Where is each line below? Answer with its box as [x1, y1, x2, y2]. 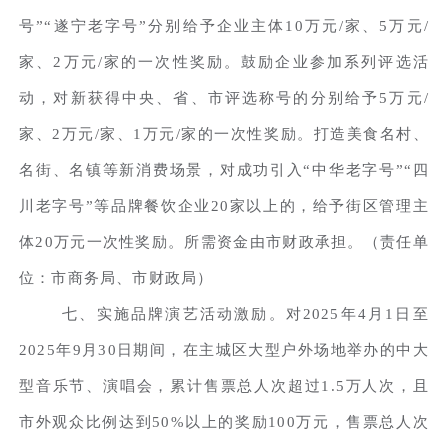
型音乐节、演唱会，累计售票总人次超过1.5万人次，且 [19, 377, 429, 394]
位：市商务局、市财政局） [19, 269, 214, 286]
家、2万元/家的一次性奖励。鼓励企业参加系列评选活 [19, 53, 429, 70]
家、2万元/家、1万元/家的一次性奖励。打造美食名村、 [19, 125, 429, 142]
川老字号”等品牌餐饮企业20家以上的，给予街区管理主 [19, 197, 429, 214]
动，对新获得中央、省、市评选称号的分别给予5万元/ [19, 89, 429, 106]
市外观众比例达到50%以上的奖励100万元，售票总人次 [19, 413, 429, 430]
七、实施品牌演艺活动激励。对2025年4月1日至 [62, 305, 429, 322]
